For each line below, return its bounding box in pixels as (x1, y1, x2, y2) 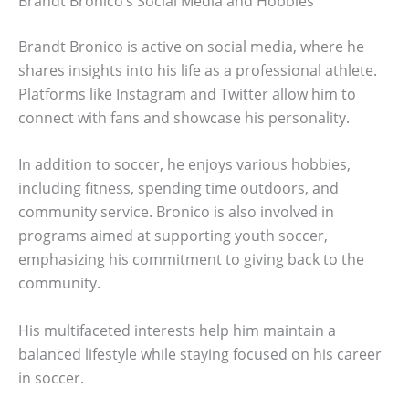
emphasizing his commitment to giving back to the (18, 249, 364, 270)
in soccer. (18, 367, 84, 388)
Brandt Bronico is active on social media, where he (18, 36, 364, 57)
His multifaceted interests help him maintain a (18, 320, 336, 341)
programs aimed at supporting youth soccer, (18, 225, 328, 246)
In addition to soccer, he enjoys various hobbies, (18, 154, 351, 175)
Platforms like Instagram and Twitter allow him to (18, 83, 356, 104)
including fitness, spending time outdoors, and (18, 178, 339, 199)
